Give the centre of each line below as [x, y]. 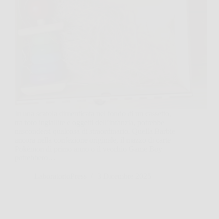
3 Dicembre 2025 [124, 176]
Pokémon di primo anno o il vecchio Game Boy [88, 149]
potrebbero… [35, 157]
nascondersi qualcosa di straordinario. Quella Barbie [95, 131]
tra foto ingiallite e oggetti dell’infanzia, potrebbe [89, 122]
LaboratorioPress [60, 176]
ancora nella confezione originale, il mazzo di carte [93, 140]
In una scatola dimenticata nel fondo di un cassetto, [93, 113]
